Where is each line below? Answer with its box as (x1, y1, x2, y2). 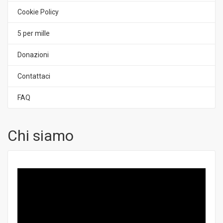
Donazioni (17, 50, 49, 59)
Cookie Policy (17, 7, 59, 16)
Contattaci (17, 72, 50, 80)
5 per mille (17, 29, 50, 37)
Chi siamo (7, 126, 74, 144)
